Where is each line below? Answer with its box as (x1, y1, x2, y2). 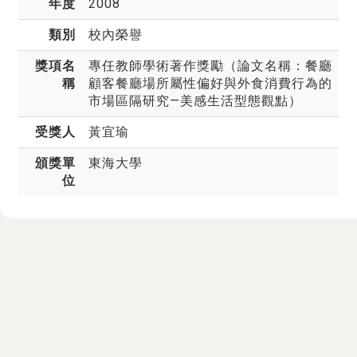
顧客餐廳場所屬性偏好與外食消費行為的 (88, 76, 332, 91)
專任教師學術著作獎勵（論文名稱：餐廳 (88, 58, 332, 73)
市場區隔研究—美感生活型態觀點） (88, 93, 302, 108)
